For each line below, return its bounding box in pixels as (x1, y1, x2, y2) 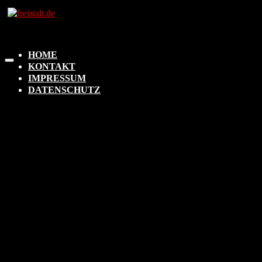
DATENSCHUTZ (28, 85, 101, 95)
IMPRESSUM (28, 73, 86, 83)
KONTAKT (28, 61, 75, 71)
